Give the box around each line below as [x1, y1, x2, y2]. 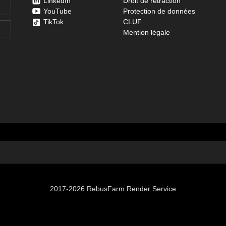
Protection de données [123, 7, 195, 16]
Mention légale [123, 28, 170, 37]
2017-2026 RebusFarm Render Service [50, 185, 176, 193]
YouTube [43, 7, 72, 16]
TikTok [43, 18, 64, 26]
